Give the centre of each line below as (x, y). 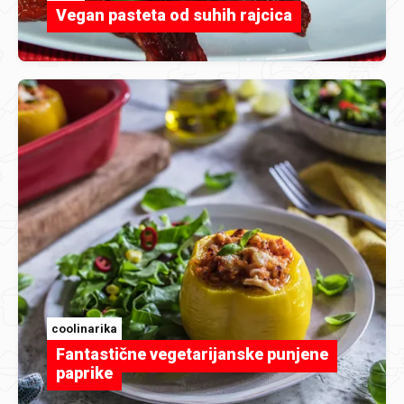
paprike (84, 372)
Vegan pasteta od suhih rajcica (174, 15)
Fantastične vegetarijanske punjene (192, 353)
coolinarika (84, 328)
